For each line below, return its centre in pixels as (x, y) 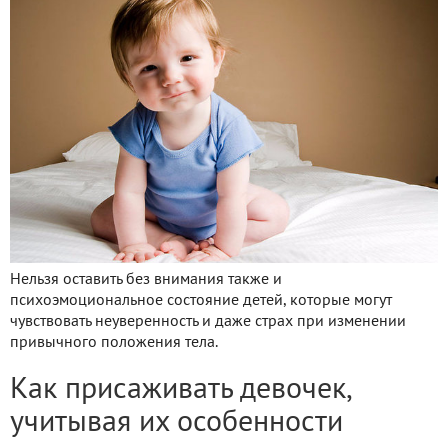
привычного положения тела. (114, 343)
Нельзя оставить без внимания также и (146, 280)
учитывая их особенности (176, 424)
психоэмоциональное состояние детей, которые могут (201, 301)
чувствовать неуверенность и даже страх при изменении (208, 322)
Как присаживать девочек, (180, 391)
